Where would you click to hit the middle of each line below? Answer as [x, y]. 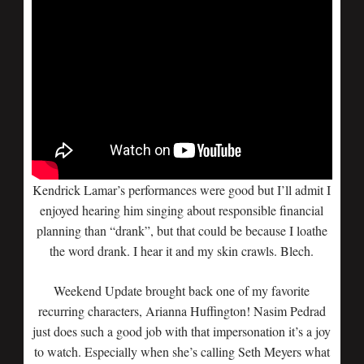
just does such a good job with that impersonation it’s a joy [182, 331]
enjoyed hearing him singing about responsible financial [182, 210]
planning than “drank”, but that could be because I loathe [182, 230]
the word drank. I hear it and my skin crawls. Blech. [182, 251]
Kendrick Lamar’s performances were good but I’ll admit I [182, 190]
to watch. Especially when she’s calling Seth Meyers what [182, 351]
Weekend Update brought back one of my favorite [182, 290]
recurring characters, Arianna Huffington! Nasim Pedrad [182, 311]
